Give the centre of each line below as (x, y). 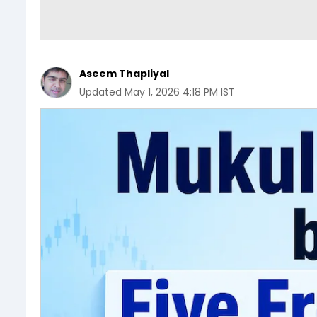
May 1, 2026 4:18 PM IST (180, 92)
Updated (100, 92)
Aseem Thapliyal (124, 74)
